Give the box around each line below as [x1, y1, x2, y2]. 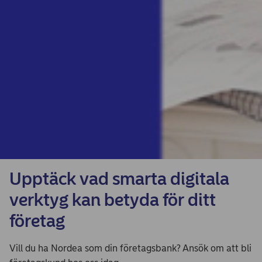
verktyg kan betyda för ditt [9, 188, 216, 211]
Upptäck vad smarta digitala [9, 167, 229, 189]
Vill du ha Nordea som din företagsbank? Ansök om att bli [9, 242, 251, 254]
